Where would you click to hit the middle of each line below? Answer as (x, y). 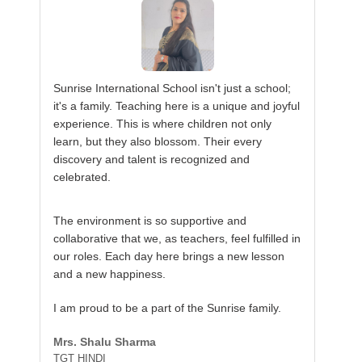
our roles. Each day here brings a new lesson (169, 256)
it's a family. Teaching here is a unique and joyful (177, 106)
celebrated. (82, 177)
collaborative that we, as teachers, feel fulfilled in (177, 238)
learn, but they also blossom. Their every (158, 141)
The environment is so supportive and (150, 221)
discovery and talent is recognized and (152, 159)
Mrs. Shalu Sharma (105, 342)
